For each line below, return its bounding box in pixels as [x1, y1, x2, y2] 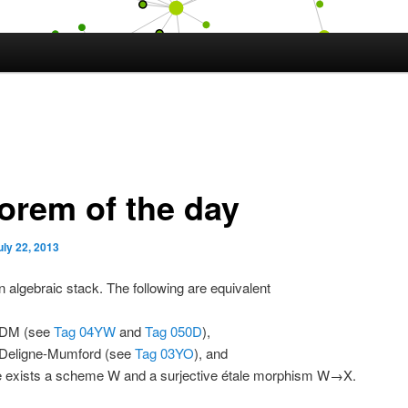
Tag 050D [145, 321, 203, 342]
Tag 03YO [135, 343, 195, 363]
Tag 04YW [54, 321, 117, 342]
